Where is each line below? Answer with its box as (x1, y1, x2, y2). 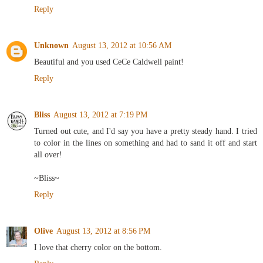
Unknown (34, 40, 69, 50)
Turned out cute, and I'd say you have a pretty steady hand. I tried (34, 126, 257, 136)
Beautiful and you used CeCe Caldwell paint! (34, 56, 184, 66)
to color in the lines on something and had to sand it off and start (34, 137, 257, 147)
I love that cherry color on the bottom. (34, 242, 162, 252)
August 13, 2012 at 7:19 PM (53, 109, 147, 119)
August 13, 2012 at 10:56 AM (72, 40, 171, 50)
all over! (34, 149, 62, 159)
